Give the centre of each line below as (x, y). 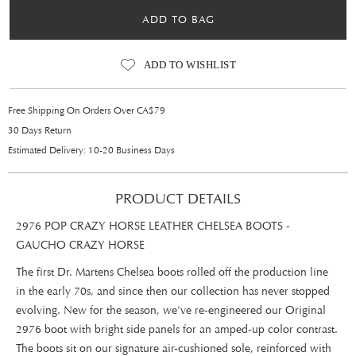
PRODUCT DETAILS (178, 199)
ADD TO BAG (178, 20)
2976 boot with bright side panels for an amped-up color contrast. (177, 329)
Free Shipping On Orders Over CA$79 (87, 110)
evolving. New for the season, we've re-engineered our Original (171, 310)
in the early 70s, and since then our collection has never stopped (173, 291)
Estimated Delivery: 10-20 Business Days (91, 150)
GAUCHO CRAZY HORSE (80, 245)
